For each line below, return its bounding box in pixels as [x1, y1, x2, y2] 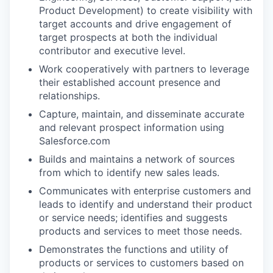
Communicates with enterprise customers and [39, 185, 251, 197]
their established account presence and [39, 76, 221, 88]
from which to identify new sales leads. [39, 166, 219, 179]
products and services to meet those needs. [39, 225, 242, 237]
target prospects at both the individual [39, 31, 218, 43]
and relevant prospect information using [39, 121, 224, 133]
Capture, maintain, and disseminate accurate [39, 108, 244, 120]
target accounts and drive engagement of [39, 18, 232, 30]
